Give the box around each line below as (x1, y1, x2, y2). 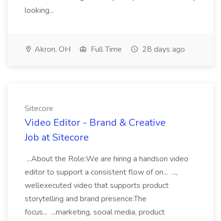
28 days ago (140, 44, 185, 55)
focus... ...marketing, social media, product (25, 207, 165, 218)
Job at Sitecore (25, 131, 89, 144)
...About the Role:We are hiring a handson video (25, 153, 188, 164)
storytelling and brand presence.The (25, 193, 147, 204)
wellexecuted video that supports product (25, 180, 169, 191)
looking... (25, 5, 56, 16)
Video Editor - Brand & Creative (25, 116, 166, 129)
